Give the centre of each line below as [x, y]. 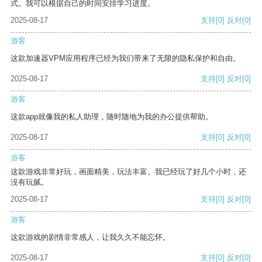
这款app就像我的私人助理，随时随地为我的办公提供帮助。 [112, 117]
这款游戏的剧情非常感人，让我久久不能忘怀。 [90, 237]
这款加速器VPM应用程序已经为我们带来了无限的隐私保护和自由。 [125, 58]
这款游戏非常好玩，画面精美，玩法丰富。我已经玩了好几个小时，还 [128, 172]
